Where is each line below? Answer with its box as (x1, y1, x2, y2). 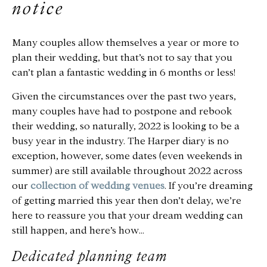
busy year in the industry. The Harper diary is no (12, 135, 229, 146)
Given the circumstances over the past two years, (12, 91, 236, 101)
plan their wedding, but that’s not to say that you (12, 52, 232, 63)
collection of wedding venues (30, 180, 164, 191)
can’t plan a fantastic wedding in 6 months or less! (12, 67, 235, 77)
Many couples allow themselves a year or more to (12, 37, 239, 48)
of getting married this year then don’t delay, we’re (12, 195, 241, 206)
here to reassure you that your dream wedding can (12, 210, 243, 221)
